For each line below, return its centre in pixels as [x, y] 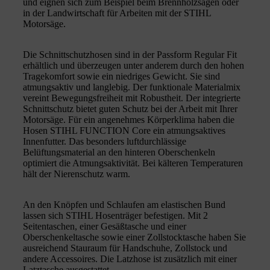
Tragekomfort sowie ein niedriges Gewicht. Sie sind [121, 76]
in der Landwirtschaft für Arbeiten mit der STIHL [117, 13]
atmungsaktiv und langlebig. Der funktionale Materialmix [132, 87]
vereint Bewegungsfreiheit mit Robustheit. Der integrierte [132, 98]
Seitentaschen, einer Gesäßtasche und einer [105, 226]
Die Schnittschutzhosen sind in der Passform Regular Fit [130, 54]
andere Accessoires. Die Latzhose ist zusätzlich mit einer [130, 259]
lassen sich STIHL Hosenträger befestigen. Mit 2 [115, 215]
